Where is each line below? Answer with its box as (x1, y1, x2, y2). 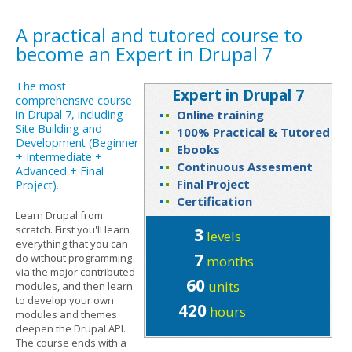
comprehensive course (16, 92, 132, 108)
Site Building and (16, 120, 102, 136)
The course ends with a (16, 335, 126, 350)
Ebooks (177, 141, 220, 157)
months (203, 251, 254, 270)
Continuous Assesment (177, 158, 313, 174)
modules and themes (16, 306, 117, 321)
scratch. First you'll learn (16, 222, 130, 236)
